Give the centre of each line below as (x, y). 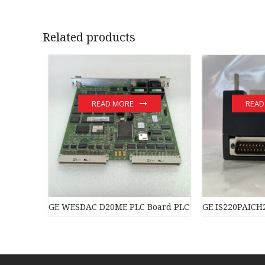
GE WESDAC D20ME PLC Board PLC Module (136, 206)
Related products (89, 37)
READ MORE (113, 103)
